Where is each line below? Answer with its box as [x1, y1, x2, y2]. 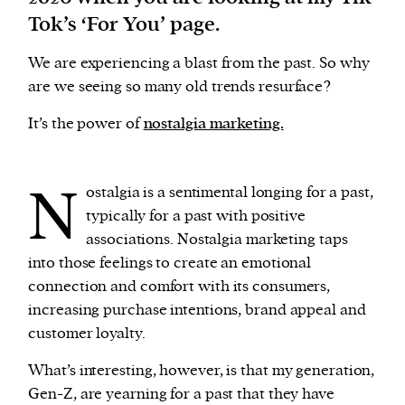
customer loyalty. [28, 323, 146, 344]
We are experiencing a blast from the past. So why [28, 52, 370, 73]
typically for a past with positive [86, 205, 306, 226]
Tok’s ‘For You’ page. [28, 10, 221, 38]
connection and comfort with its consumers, [28, 276, 331, 297]
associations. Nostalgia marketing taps [86, 229, 348, 250]
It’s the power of [28, 113, 144, 134]
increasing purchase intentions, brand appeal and [28, 299, 366, 320]
